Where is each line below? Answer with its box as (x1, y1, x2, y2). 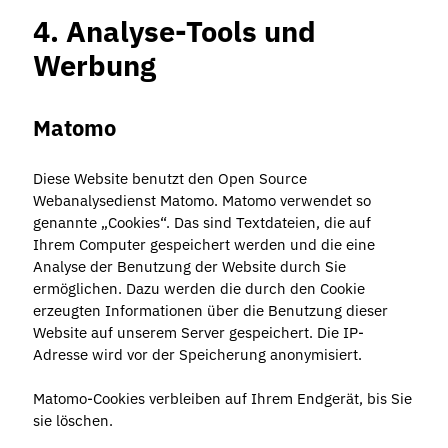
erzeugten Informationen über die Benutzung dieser (32, 300, 388, 320)
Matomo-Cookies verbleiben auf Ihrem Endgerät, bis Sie (32, 388, 412, 408)
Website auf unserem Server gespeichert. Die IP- (32, 322, 364, 342)
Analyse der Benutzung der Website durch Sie (32, 256, 346, 276)
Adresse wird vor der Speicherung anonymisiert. (32, 344, 362, 364)
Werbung (32, 46, 156, 84)
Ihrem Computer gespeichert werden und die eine (32, 234, 375, 254)
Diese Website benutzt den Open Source (32, 168, 307, 188)
